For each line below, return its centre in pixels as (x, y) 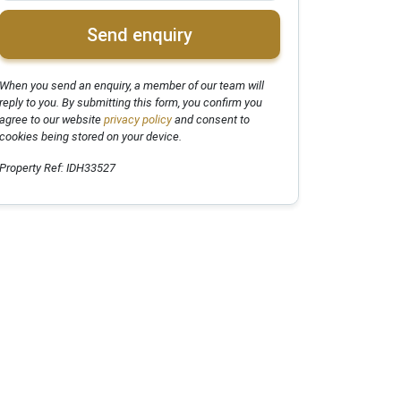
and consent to (211, 120)
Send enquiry (140, 34)
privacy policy (137, 120)
